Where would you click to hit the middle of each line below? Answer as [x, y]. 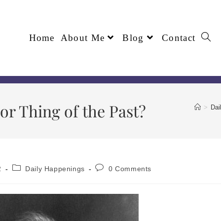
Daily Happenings [55, 168]
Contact [179, 38]
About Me [83, 38]
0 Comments [130, 168]
